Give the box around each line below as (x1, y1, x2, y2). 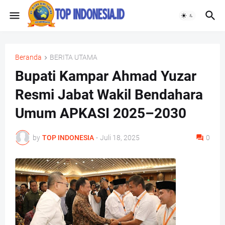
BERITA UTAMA (50, 53, 97, 61)
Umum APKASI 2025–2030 (15, 105, 186, 122)
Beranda (15, 53, 42, 61)
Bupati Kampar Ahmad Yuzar (15, 68, 196, 85)
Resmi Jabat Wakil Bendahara (15, 86, 203, 103)
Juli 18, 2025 (100, 133, 140, 142)
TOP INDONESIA (42, 133, 94, 142)
